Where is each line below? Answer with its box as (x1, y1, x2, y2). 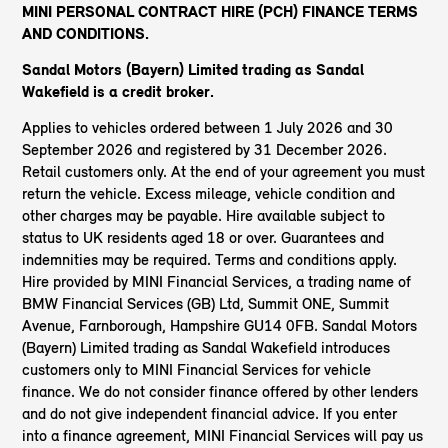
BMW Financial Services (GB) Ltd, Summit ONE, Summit (22, 294, 390, 314)
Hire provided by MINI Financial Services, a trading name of (22, 272, 412, 292)
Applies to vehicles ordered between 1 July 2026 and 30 (22, 118, 394, 138)
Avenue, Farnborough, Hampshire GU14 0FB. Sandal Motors (22, 316, 418, 336)
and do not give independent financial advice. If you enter (22, 404, 398, 424)
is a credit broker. (93, 82, 215, 102)
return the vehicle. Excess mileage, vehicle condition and (22, 184, 396, 204)
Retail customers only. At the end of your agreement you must (22, 162, 426, 182)
